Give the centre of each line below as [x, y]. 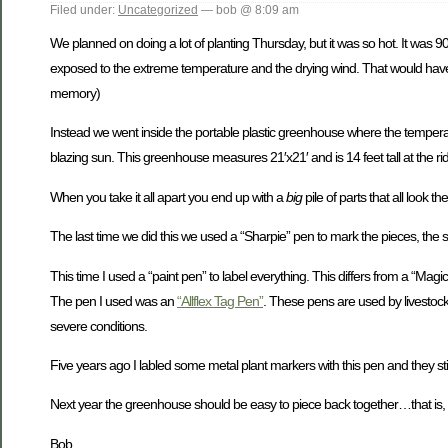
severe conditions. [98, 325]
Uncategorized [158, 9]
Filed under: [84, 9]
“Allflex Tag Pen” [220, 300]
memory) [75, 93]
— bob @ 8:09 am [248, 9]
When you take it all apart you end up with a [168, 196]
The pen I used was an [113, 300]
